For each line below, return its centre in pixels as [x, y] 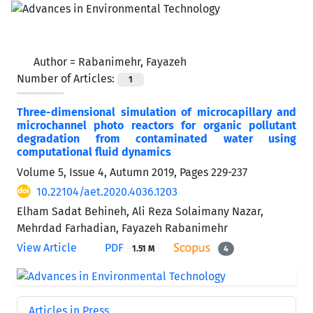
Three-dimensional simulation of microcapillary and [156, 112]
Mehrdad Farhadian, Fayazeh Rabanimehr [122, 228]
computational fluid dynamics [94, 152]
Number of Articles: [67, 78]
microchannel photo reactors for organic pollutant [156, 125]
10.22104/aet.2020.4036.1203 [107, 191]
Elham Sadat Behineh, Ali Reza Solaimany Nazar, [140, 211]
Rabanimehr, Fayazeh [132, 61]
